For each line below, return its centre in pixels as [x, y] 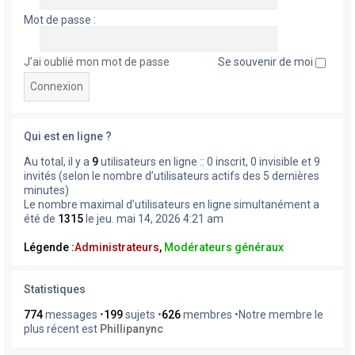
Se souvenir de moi [267, 62]
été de [41, 219]
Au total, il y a [58, 162]
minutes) [46, 190]
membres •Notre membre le [252, 315]
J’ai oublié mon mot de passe [97, 62]
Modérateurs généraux [224, 247]
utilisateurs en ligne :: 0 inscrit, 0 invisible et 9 [209, 162]
